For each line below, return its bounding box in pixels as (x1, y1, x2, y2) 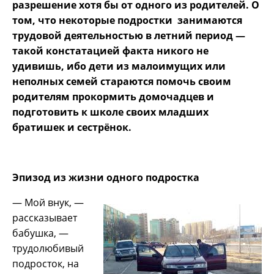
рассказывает (12, 210, 77, 224)
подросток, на (12, 256, 79, 270)
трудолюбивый (12, 241, 84, 255)
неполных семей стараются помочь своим (12, 74, 231, 88)
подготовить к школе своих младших (12, 105, 209, 119)
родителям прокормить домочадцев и (12, 89, 214, 103)
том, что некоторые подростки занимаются (12, 13, 242, 27)
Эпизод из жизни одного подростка (12, 170, 199, 184)
